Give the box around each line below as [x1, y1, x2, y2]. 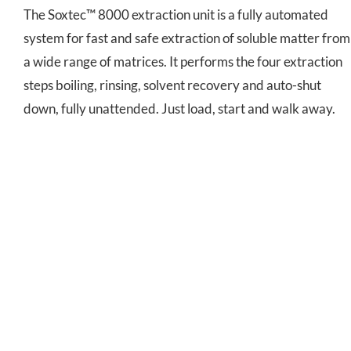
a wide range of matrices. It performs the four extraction [24, 52, 342, 70]
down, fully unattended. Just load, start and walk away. [24, 100, 335, 117]
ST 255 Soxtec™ [122, 313, 253, 336]
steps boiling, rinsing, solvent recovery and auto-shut [24, 76, 321, 93]
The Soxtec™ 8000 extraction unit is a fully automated [24, 5, 328, 23]
